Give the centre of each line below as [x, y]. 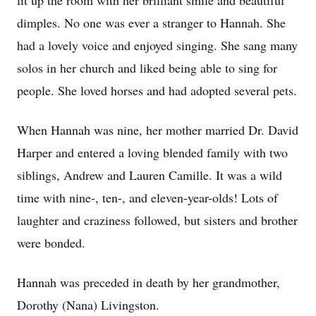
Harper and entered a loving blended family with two [152, 152]
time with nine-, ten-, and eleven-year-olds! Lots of [147, 197]
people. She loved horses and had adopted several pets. [157, 90]
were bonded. [51, 243]
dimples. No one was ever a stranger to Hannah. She [151, 23]
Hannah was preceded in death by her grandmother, [148, 282]
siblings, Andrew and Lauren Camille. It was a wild [150, 175]
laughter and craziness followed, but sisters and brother [157, 220]
